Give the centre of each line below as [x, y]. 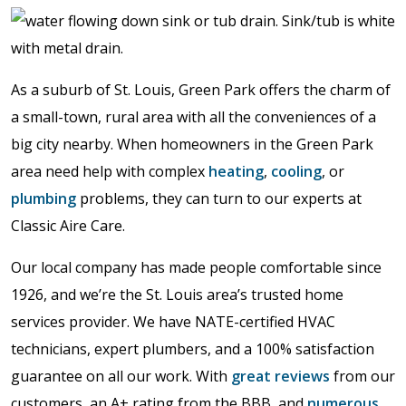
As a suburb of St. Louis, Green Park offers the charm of [201, 90]
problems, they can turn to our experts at [219, 198]
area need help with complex [110, 171]
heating [236, 171]
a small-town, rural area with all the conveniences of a [193, 117]
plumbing [43, 198]
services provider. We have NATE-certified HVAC [173, 322]
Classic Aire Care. [68, 226]
